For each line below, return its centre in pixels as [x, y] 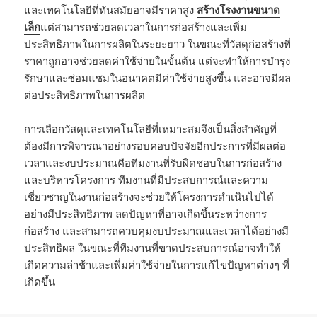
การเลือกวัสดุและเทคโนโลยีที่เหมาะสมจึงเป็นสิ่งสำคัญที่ [151, 128]
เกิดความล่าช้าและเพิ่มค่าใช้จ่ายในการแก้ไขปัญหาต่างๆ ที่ [157, 264]
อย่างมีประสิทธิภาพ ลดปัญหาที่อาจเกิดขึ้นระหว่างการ [146, 213]
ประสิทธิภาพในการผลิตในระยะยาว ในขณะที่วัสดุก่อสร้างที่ [158, 44]
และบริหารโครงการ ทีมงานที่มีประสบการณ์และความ [146, 179]
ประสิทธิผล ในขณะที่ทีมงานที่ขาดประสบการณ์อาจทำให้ [153, 247]
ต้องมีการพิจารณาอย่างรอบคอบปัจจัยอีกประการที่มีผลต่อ [155, 145]
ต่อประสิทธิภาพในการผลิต [85, 94]
